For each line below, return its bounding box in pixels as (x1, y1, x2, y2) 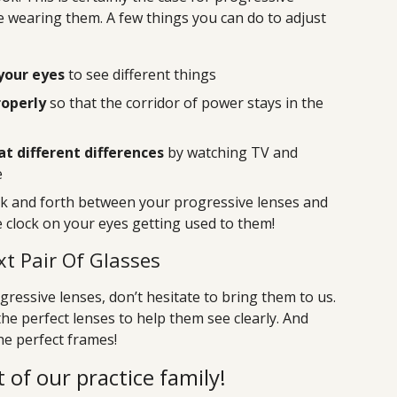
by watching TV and (164, 143, 298, 163)
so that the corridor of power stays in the (46, 93, 323, 113)
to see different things (65, 65, 216, 85)
